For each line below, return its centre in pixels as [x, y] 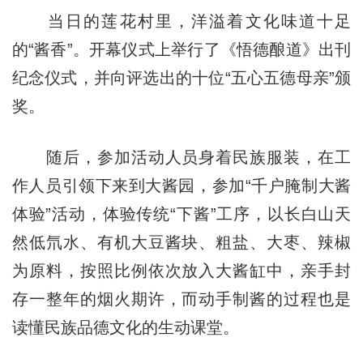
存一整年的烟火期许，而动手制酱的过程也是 [181, 299]
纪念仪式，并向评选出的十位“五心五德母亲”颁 [181, 77]
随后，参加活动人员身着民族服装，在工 [181, 157]
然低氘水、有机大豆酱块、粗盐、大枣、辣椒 [181, 242]
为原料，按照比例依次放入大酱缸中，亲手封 [181, 270]
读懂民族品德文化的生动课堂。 [125, 327]
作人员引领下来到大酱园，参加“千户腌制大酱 [181, 185]
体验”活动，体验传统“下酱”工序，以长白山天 [181, 214]
